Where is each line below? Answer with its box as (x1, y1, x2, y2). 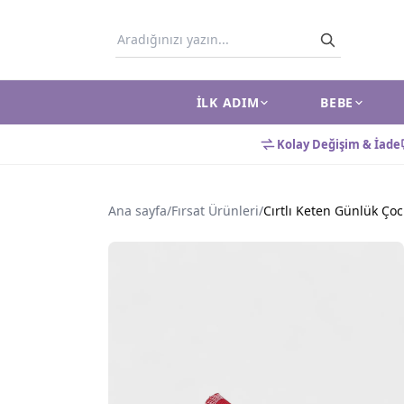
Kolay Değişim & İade (276, 135, 400, 152)
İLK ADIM (196, 94, 260, 111)
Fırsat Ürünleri (171, 202, 259, 219)
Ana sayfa (108, 202, 167, 219)
